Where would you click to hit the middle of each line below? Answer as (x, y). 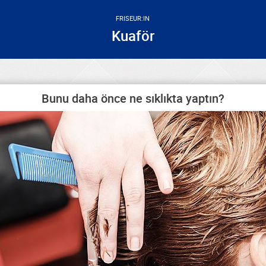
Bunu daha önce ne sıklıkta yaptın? (133, 98)
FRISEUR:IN (133, 18)
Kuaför (133, 36)
